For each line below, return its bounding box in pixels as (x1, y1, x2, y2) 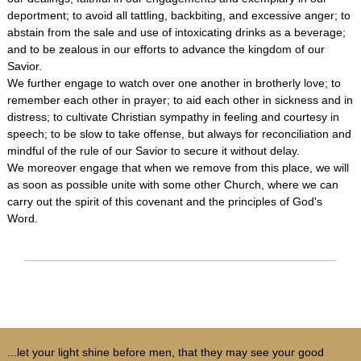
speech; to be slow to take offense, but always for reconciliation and (6, 127, 351, 140)
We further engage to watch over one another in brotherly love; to (6, 77, 341, 89)
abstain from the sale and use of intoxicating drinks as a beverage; (6, 26, 346, 39)
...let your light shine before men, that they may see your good (6, 346, 324, 359)
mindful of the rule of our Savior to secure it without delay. (6, 144, 300, 157)
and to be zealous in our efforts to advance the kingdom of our (6, 43, 325, 56)
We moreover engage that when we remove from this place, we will (6, 161, 349, 174)
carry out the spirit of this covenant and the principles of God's (6, 195, 322, 208)
